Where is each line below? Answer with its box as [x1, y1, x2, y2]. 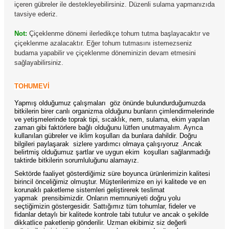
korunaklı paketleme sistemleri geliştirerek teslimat [14, 186, 165, 194]
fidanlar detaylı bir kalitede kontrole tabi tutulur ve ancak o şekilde [14, 211, 209, 218]
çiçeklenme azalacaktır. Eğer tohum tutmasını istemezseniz [14, 39, 192, 47]
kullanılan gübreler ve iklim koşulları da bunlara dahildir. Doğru [14, 132, 197, 140]
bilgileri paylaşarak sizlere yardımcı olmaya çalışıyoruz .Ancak [14, 140, 202, 148]
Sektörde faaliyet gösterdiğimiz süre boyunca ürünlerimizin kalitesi [14, 170, 210, 177]
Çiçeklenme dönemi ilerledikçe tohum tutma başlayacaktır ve [29, 30, 210, 37]
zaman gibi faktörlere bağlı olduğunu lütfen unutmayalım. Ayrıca [14, 124, 203, 131]
